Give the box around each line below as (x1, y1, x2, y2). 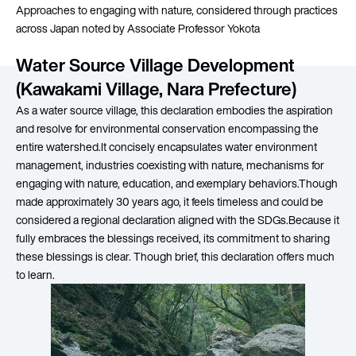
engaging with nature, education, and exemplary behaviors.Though (16, 175, 338, 192)
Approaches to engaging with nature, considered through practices (16, 2, 338, 18)
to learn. (16, 266, 55, 283)
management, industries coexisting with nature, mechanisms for (16, 157, 324, 173)
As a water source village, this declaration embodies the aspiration (16, 102, 333, 118)
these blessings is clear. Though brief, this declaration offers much (16, 248, 335, 265)
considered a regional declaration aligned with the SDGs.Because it (16, 211, 339, 228)
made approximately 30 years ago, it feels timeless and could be (16, 193, 323, 210)
